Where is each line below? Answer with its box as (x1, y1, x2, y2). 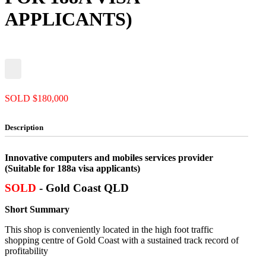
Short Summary (5, 204, 69, 215)
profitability (5, 246, 48, 256)
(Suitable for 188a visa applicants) (5, 163, 140, 173)
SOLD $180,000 (5, 93, 68, 103)
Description (5, 122, 43, 132)
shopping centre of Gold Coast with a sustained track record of (5, 235, 239, 246)
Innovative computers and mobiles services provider (5, 152, 213, 163)
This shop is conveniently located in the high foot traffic (5, 224, 213, 235)
